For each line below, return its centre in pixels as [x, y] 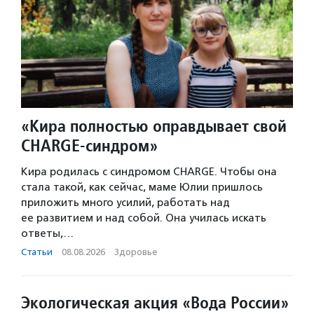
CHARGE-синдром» [89, 145]
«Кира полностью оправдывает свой [154, 125]
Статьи [37, 252]
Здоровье [136, 252]
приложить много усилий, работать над [125, 202]
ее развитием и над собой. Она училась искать [144, 218]
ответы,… [47, 233]
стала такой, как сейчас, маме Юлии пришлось [142, 187]
